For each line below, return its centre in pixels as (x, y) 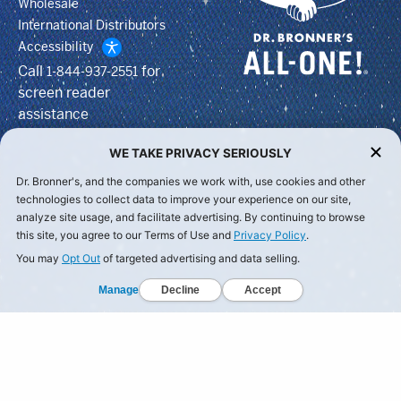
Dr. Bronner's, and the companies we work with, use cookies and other (191, 181)
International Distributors (92, 25)
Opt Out (81, 258)
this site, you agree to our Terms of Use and (125, 235)
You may (39, 258)
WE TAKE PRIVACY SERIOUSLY (200, 153)
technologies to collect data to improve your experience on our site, (183, 199)
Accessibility (55, 46)
